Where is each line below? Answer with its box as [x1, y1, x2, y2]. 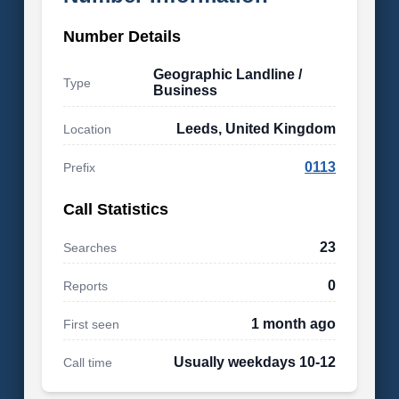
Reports [62, 279, 108, 293]
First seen [62, 317, 119, 331]
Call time [62, 355, 112, 370]
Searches [62, 240, 117, 255]
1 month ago [251, 316, 337, 331]
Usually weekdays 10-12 [174, 354, 337, 370]
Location [62, 122, 111, 136]
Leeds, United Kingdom [176, 121, 337, 136]
